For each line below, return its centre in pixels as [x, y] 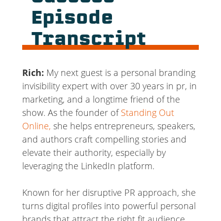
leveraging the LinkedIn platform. [88, 166]
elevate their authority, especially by [94, 153]
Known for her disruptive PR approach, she [109, 193]
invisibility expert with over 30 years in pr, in [109, 86]
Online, [36, 126]
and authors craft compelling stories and [104, 139]
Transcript [88, 41]
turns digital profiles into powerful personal [109, 206]
